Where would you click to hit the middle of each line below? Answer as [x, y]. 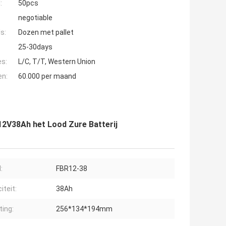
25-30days [35, 47]
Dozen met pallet [46, 33]
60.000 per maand [47, 76]
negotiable [35, 18]
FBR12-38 [72, 169]
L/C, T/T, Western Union [57, 62]
